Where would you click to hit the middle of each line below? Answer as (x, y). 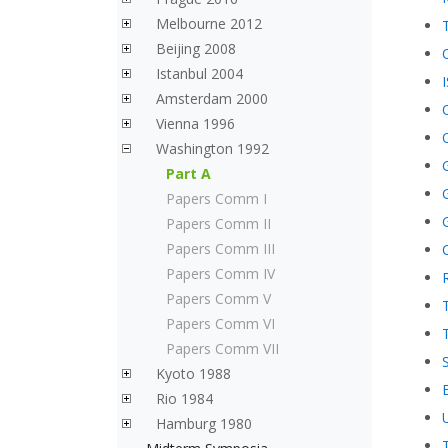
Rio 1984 (184, 398)
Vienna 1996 (195, 123)
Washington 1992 (212, 148)
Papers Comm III (220, 248)
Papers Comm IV (220, 273)
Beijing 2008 (196, 48)
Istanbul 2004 (199, 73)
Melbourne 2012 (209, 23)
